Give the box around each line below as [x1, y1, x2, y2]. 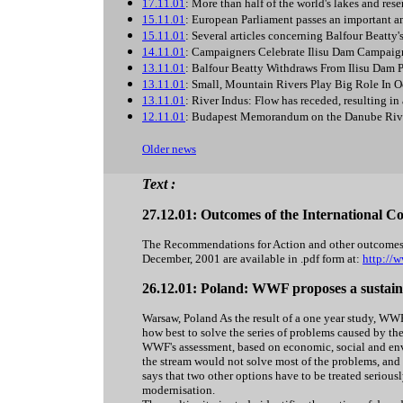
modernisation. [142, 383, 215, 397]
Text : [142, 176, 175, 192]
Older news [142, 142, 196, 156]
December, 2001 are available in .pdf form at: [142, 252, 363, 265]
